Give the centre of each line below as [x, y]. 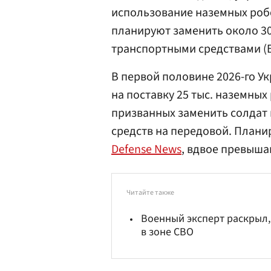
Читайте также [150, 193]
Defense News [146, 149]
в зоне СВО [167, 232]
